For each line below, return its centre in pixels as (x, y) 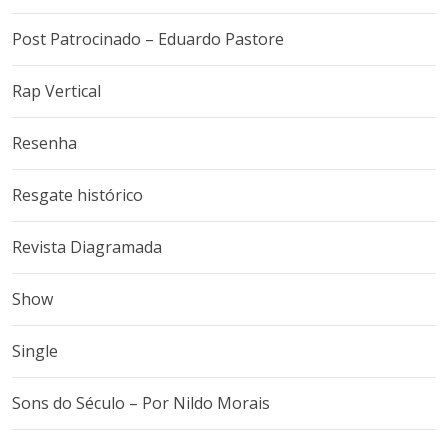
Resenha (44, 143)
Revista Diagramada (87, 247)
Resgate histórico (77, 195)
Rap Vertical (56, 91)
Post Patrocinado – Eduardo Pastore (148, 39)
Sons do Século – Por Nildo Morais (141, 403)
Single (35, 351)
